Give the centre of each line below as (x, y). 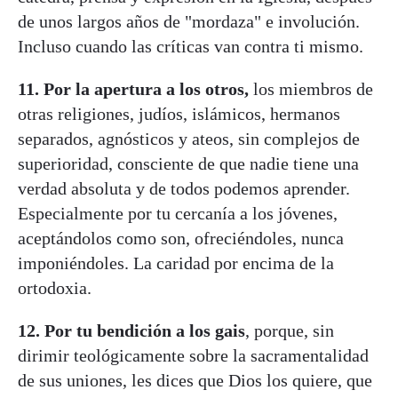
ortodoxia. (55, 287)
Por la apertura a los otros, (146, 88)
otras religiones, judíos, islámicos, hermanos (179, 113)
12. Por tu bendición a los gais (131, 330)
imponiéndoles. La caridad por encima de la (176, 263)
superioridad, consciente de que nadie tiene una (188, 163)
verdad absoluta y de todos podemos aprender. (184, 188)
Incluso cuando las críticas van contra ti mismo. (191, 46)
